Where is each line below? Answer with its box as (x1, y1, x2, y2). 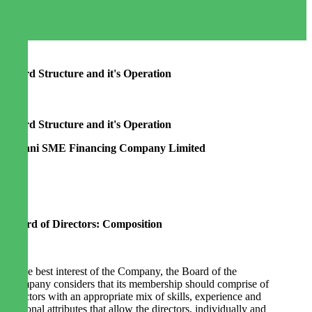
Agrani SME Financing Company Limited (6, 142, 205, 155)
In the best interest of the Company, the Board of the (8, 265, 237, 278)
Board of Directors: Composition (8, 218, 162, 231)
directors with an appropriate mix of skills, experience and (8, 290, 261, 303)
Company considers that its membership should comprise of (8, 278, 269, 290)
